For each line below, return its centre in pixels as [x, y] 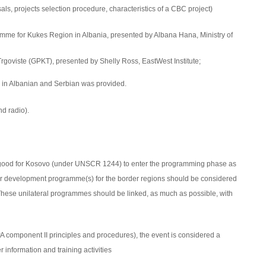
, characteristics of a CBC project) [159, 9]
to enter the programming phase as [180, 164]
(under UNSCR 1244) [87, 164]
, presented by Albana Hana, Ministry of [170, 35]
